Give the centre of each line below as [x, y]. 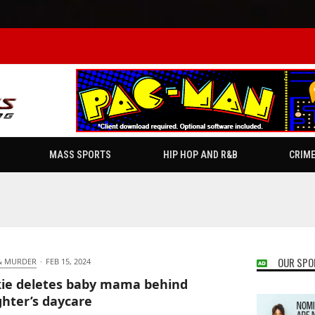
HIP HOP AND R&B [200, 155]
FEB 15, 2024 [68, 262]
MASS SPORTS [80, 155]
